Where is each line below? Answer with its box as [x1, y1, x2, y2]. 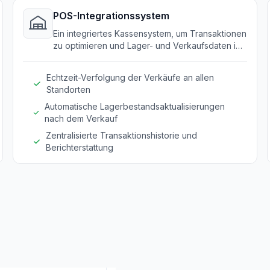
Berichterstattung [46, 142, 114, 152]
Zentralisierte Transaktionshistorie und [46, 130, 198, 140]
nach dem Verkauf [45, 113, 118, 124]
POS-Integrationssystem [53, 10, 170, 22]
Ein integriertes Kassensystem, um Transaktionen [53, 28, 247, 39]
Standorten [46, 84, 90, 95]
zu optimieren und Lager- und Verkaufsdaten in [53, 40, 241, 51]
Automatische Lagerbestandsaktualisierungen [45, 101, 225, 111]
